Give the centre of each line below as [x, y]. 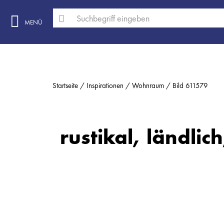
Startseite [65, 85]
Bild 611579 [190, 85]
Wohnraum [148, 85]
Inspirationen [105, 85]
